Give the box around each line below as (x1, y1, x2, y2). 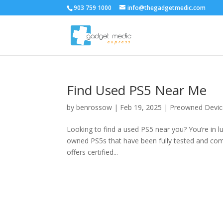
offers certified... (67, 147, 118, 157)
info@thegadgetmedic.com (127, 3, 206, 12)
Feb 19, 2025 (120, 103, 162, 112)
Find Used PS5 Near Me (67, 81, 207, 99)
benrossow (76, 103, 112, 112)
